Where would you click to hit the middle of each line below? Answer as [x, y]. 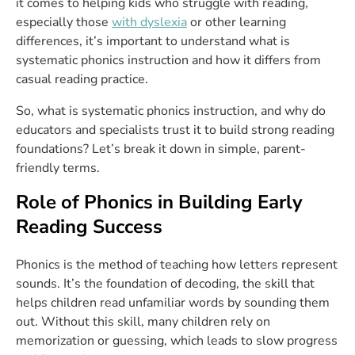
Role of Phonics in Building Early [159, 202]
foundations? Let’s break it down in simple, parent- [161, 149]
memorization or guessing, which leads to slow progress [177, 341]
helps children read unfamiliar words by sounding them [173, 303]
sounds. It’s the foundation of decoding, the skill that [165, 284]
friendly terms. [58, 168]
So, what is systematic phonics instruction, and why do [171, 111]
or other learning [237, 22]
